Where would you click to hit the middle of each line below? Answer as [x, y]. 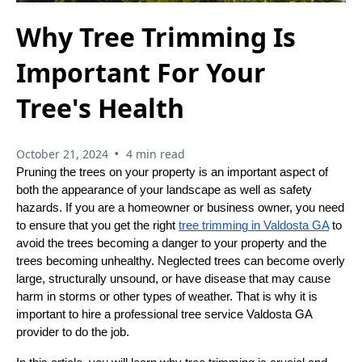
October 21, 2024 [62, 154]
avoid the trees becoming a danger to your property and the [171, 243]
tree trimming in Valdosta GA [254, 225]
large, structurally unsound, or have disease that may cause [173, 278]
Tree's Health [100, 108]
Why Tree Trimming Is [156, 37]
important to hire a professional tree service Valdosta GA [164, 314]
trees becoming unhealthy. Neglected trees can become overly [181, 261]
